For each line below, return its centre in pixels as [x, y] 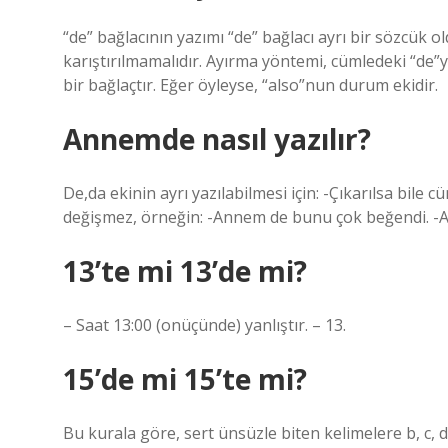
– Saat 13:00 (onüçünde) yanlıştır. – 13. [204, 325]
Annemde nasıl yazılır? [217, 139]
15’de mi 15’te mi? [185, 379]
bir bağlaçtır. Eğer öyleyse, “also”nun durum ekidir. [250, 85]
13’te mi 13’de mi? [185, 271]
